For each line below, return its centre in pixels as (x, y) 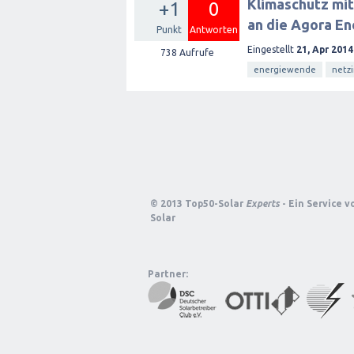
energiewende (285, 70)
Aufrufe (195, 53)
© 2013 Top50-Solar (198, 203)
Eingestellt (271, 49)
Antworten (214, 30)
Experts (263, 203)
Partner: (168, 274)
